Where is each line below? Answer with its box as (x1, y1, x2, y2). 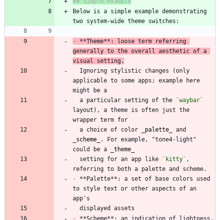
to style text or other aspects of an (73, 185, 196, 192)
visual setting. (73, 57, 124, 64)
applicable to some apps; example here (73, 77, 200, 84)
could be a (73, 145, 110, 153)
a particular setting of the (80, 96, 176, 104)
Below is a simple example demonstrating (73, 7, 207, 15)
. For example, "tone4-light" (100, 136, 196, 143)
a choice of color (80, 126, 141, 133)
